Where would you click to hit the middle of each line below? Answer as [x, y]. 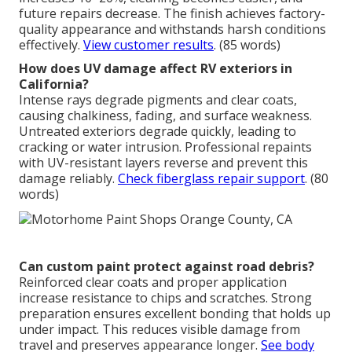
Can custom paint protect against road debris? [167, 266]
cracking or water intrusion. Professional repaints [165, 147]
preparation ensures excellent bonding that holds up [175, 313]
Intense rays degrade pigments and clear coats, [158, 100]
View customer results [148, 45]
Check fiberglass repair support [211, 179]
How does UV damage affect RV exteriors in [156, 69]
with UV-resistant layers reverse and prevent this [163, 163]
